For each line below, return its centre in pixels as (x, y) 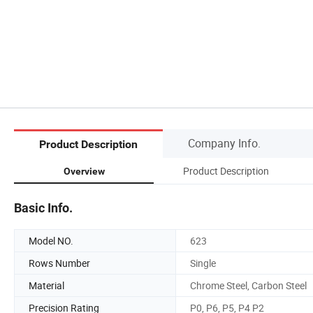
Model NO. (51, 240)
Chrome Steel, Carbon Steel (248, 285)
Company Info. (224, 143)
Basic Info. (43, 208)
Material (46, 285)
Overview (84, 171)
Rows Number (59, 263)
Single (203, 263)
